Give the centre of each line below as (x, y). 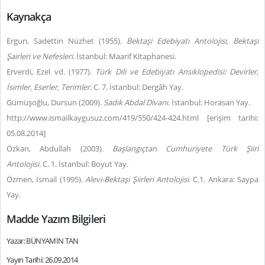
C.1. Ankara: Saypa (226, 179)
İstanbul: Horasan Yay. (210, 102)
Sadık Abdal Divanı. (137, 102)
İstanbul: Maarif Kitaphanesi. (126, 56)
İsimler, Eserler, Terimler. (50, 87)
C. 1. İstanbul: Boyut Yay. (85, 164)
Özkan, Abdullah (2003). (59, 148)
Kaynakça (29, 17)
